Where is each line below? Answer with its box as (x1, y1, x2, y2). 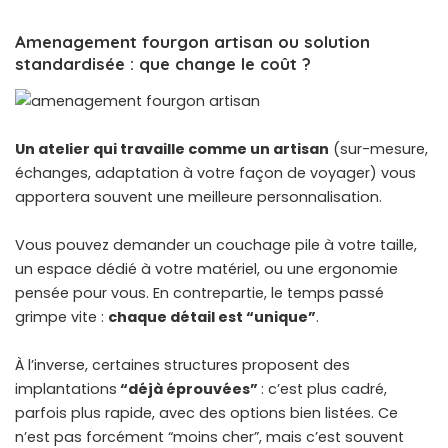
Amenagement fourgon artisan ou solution (15, 30, 370, 52)
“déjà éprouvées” (117, 379, 261, 400)
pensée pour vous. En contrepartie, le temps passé (15, 283, 384, 304)
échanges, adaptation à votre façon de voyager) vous (15, 163, 416, 184)
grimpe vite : (15, 307, 108, 328)
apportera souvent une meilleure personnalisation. (15, 187, 382, 208)
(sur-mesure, (329, 139, 428, 160)
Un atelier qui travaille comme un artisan (15, 139, 329, 160)
